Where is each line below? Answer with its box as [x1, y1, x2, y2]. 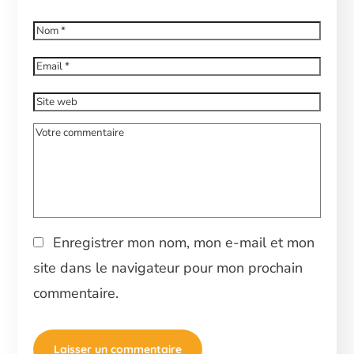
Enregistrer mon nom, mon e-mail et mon [53, 233, 315, 253]
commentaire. [33, 284, 119, 303]
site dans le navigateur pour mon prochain [33, 258, 303, 278]
